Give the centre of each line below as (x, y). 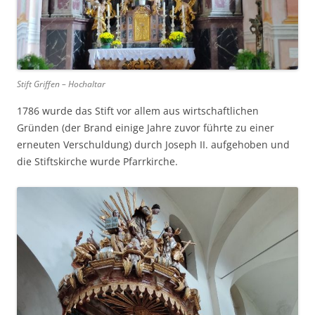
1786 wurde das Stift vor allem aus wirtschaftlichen (138, 111)
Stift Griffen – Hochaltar (61, 84)
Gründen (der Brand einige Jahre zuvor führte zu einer (146, 128)
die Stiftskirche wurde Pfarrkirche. (97, 162)
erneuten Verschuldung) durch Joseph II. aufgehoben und (153, 145)
